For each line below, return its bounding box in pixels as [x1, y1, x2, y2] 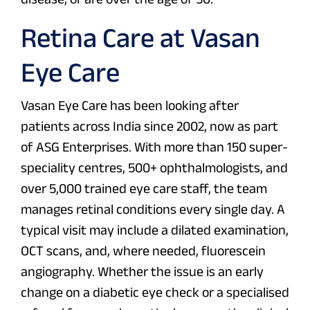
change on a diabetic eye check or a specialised [21, 284, 289, 300]
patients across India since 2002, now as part [21, 118, 278, 134]
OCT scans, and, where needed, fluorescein [21, 243, 266, 259]
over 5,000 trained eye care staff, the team [21, 181, 267, 197]
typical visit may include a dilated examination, [21, 222, 289, 238]
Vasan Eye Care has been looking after [21, 98, 239, 113]
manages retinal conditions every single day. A [21, 201, 285, 217]
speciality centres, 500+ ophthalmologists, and [21, 160, 288, 176]
